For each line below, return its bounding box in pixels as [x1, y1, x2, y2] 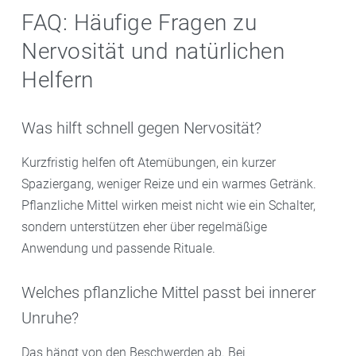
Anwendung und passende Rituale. [21, 240, 215, 256]
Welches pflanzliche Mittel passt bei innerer [21, 283, 316, 303]
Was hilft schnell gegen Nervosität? [21, 118, 261, 138]
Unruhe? [21, 308, 79, 328]
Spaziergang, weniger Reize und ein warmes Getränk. [21, 176, 316, 192]
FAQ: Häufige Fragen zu [21, 9, 257, 36]
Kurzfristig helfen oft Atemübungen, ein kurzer [21, 154, 276, 170]
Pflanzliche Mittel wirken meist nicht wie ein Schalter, [21, 197, 315, 213]
